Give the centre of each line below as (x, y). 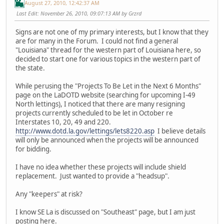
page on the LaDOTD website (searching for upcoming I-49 (105, 95)
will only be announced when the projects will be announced (107, 140)
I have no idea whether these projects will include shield (101, 167)
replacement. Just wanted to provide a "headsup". (92, 176)
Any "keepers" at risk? (49, 194)
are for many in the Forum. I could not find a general (97, 41)
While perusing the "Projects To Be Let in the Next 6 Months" (108, 86)
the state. (30, 68)
